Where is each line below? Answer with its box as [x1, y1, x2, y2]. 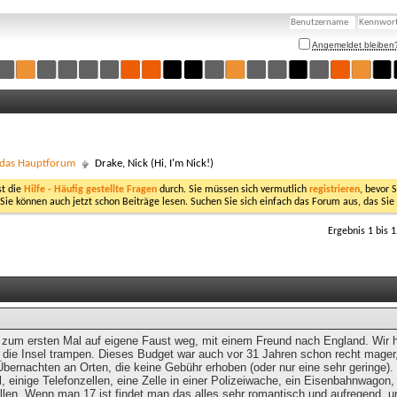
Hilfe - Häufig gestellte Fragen [24, 184, 157, 195]
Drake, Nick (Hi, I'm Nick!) [95, 158, 214, 169]
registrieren [309, 184, 360, 195]
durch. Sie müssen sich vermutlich [157, 184, 309, 195]
